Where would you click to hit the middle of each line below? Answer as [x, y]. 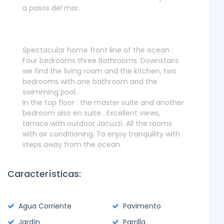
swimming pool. [50, 92]
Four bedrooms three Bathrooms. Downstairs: [101, 60]
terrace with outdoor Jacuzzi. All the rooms [97, 123]
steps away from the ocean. [72, 144]
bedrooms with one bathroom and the [90, 81]
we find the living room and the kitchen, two [99, 71]
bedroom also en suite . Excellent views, [91, 113]
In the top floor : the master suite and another [103, 102]
